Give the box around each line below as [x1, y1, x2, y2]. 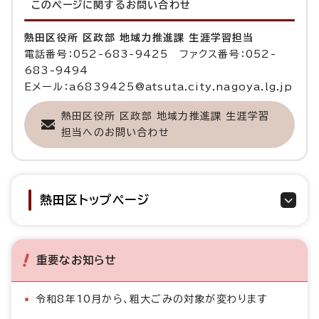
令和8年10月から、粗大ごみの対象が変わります [36, 294, 268, 305]
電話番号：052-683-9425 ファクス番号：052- [24, 49, 276, 60]
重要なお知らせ [36, 254, 117, 266]
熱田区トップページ [40, 194, 150, 206]
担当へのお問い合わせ [61, 127, 169, 138]
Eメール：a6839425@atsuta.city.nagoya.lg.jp [24, 82, 293, 93]
